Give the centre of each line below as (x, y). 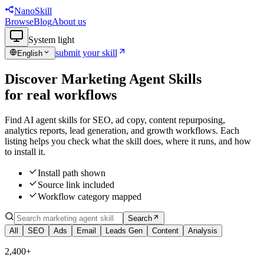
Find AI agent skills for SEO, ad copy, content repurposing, (115, 120)
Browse (19, 22)
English (30, 54)
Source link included (76, 185)
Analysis (203, 231)
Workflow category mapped (90, 197)
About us (69, 22)
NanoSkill (33, 11)
